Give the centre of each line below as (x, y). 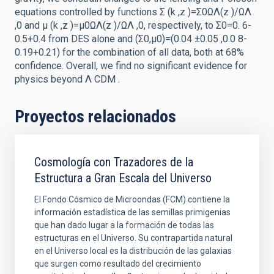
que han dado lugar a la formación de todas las (124, 225)
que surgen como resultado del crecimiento (118, 264)
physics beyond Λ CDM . (67, 79)
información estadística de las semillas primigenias (132, 212)
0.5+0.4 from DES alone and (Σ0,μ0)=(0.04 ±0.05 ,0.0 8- (131, 39)
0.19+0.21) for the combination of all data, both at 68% (129, 52)
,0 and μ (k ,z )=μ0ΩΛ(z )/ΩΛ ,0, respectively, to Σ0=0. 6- (133, 25)
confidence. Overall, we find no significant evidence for (131, 66)
